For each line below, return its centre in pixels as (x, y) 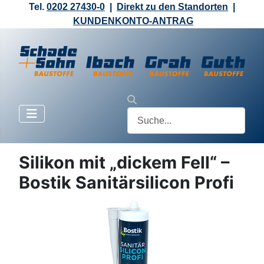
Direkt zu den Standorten (172, 7)
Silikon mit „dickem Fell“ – (124, 163)
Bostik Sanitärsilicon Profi (126, 183)
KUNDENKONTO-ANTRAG (133, 21)
